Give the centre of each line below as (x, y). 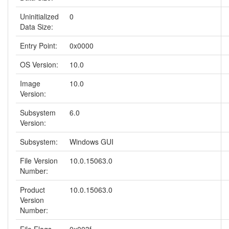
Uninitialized (39, 16)
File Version (39, 161)
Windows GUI (91, 142)
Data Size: (37, 27)
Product (32, 190)
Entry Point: (39, 45)
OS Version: (39, 64)
